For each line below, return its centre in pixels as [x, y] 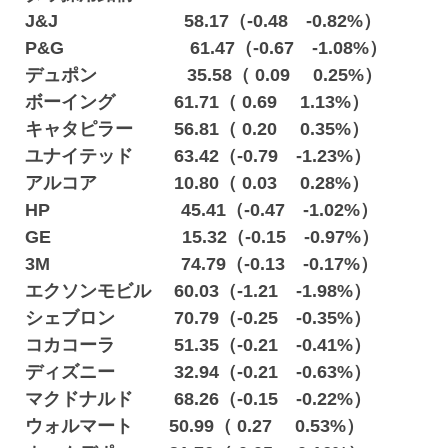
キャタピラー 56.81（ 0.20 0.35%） [206, 129]
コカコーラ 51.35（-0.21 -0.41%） [207, 345]
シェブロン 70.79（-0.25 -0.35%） [207, 318]
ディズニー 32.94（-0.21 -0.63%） [207, 372]
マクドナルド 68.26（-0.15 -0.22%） [207, 399]
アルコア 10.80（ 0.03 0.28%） [206, 183]
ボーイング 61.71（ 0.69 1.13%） [206, 102]
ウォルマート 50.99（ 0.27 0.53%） [195, 426]
